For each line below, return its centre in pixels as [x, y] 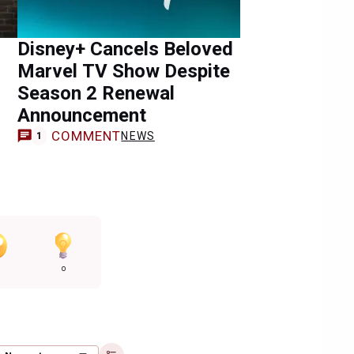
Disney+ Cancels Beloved [125, 49]
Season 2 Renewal [96, 93]
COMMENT [86, 136]
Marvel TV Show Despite [124, 71]
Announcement [82, 115]
